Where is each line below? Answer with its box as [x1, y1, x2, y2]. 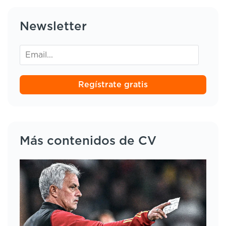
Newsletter [20, 21, 87, 33]
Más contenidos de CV [20, 135, 156, 148]
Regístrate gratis [78, 81, 148, 89]
